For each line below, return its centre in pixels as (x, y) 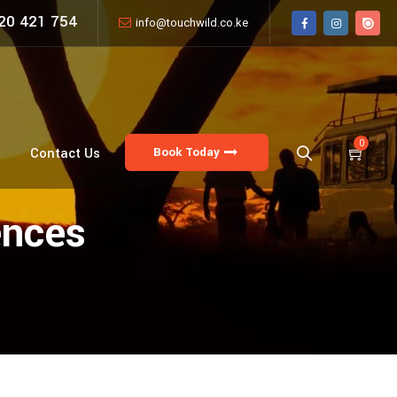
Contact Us (65, 154)
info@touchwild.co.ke (192, 23)
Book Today (187, 152)
